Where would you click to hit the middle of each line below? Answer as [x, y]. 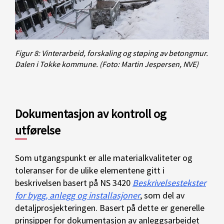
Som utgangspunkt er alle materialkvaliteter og [104, 158]
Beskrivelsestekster [169, 183]
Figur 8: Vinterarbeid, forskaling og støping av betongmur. [111, 53]
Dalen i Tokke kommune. [56, 64]
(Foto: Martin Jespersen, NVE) [149, 64]
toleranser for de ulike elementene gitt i [90, 170]
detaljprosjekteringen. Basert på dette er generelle [110, 208]
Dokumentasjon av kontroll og [91, 114]
